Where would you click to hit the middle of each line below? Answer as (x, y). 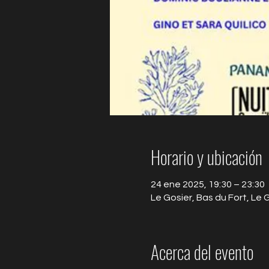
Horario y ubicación (206, 157)
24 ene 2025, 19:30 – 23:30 (207, 184)
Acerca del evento (202, 252)
